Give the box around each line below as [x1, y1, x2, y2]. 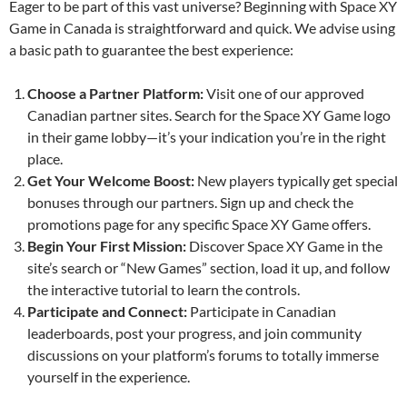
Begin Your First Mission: [27, 236, 186, 254]
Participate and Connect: [27, 302, 187, 320]
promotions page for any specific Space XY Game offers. [27, 214, 371, 233]
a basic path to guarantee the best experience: [9, 40, 293, 58]
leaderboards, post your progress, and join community [27, 323, 362, 342]
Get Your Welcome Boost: [27, 171, 194, 189]
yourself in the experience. [27, 367, 190, 385]
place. [27, 149, 63, 167]
